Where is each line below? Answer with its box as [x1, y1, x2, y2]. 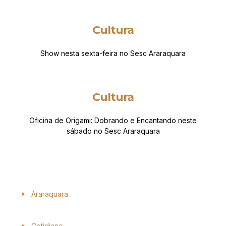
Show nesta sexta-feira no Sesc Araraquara [40, 49, 186, 58]
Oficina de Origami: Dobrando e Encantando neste [29, 116, 197, 125]
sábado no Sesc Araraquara [66, 127, 160, 136]
